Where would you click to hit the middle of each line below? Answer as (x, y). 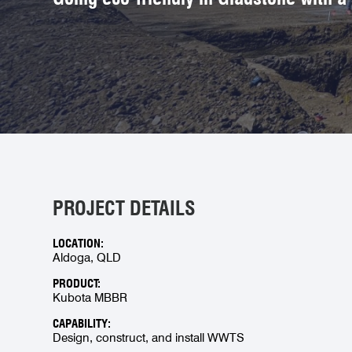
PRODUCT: (77, 283)
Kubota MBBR (90, 297)
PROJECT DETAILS (125, 208)
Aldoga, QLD (87, 257)
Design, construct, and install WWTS (149, 337)
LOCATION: (79, 243)
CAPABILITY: (82, 323)
